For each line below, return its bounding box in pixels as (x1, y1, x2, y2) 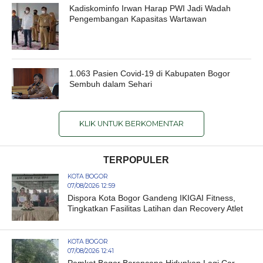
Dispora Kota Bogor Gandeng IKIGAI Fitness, (67, 193, 235, 203)
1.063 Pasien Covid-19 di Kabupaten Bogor (69, 68, 231, 78)
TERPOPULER (103, 154, 169, 165)
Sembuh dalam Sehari (69, 79, 153, 89)
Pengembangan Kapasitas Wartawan (69, 14, 207, 23)
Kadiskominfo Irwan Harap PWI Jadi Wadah (69, 3, 231, 13)
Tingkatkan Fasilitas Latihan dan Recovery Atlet (67, 203, 243, 213)
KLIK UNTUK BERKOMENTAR (79, 119, 184, 128)
